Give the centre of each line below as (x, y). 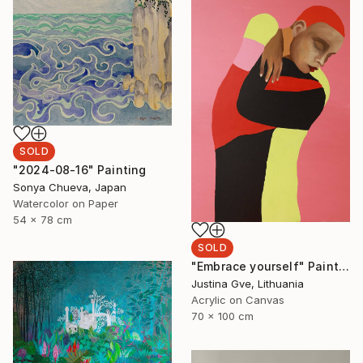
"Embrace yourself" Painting (344, 267)
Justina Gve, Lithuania (248, 284)
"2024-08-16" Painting (80, 169)
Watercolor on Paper (66, 203)
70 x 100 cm (222, 316)
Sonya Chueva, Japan (70, 187)
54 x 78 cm (43, 219)
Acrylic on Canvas (238, 300)
